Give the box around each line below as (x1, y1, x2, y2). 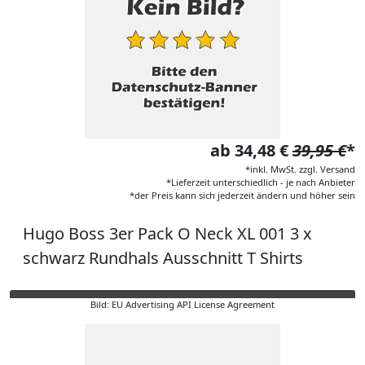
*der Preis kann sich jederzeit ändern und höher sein (130, 189, 355, 201)
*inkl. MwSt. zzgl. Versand (245, 163, 355, 175)
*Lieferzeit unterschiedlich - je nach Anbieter (166, 176, 355, 188)
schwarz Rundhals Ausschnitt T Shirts (23, 247, 303, 269)
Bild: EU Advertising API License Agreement (90, 298, 275, 310)
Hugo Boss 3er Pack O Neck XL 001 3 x (23, 222, 312, 244)
